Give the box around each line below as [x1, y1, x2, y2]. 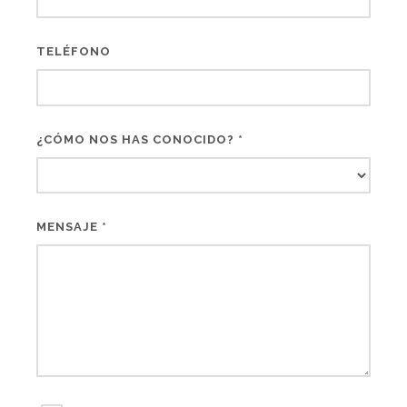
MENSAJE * [36, 220, 107, 233]
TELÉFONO [36, 45, 111, 58]
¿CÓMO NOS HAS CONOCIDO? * [36, 133, 243, 146]
